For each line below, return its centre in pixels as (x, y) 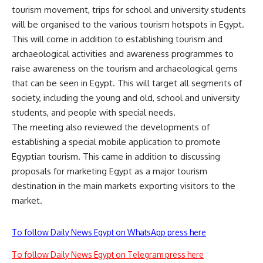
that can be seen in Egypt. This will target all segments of (127, 83)
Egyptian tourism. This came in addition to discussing (116, 157)
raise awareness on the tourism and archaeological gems (125, 69)
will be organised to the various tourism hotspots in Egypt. (128, 25)
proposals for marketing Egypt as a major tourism (109, 171)
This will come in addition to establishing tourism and (117, 39)
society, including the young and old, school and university (126, 98)
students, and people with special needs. (94, 113)
